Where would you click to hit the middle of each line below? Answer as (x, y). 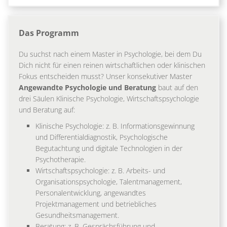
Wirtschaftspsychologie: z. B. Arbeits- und (100, 170)
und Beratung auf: (47, 109)
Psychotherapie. (63, 159)
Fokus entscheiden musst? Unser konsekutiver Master (105, 76)
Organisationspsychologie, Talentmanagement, (109, 181)
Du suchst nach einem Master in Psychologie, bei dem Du (110, 54)
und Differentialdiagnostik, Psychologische (102, 137)
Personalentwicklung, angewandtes (91, 193)
